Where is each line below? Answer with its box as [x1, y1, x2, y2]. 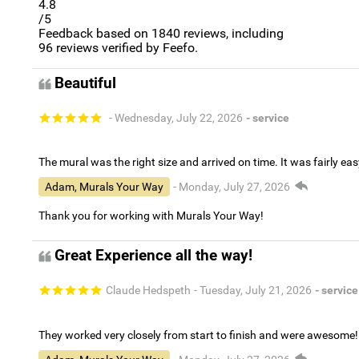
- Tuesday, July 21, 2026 [194, 284, 312, 297]
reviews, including [180, 26, 284, 42]
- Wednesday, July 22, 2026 [109, 111, 243, 124]
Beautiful [54, 75, 116, 93]
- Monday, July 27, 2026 [173, 180, 290, 194]
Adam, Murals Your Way [45, 180, 163, 194]
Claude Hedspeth [106, 284, 191, 297]
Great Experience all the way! [54, 247, 252, 265]
